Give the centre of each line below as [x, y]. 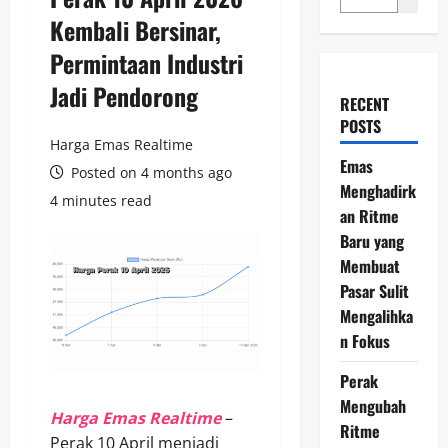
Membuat [369, 265]
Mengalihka [376, 315]
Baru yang [371, 240]
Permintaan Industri [146, 62]
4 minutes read [101, 200]
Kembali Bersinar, [135, 29]
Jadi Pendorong [124, 95]
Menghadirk [377, 190]
